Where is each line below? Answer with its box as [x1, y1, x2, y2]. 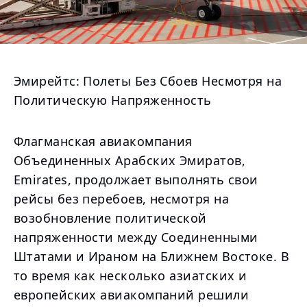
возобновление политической [14, 210, 207, 226]
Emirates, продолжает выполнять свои [14, 171, 258, 188]
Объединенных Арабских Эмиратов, [14, 152, 245, 169]
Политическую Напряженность [14, 92, 212, 108]
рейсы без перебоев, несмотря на [14, 191, 229, 207]
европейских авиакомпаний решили [14, 286, 249, 303]
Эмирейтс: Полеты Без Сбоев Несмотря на [14, 73, 282, 89]
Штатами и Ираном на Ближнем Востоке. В [14, 248, 290, 265]
